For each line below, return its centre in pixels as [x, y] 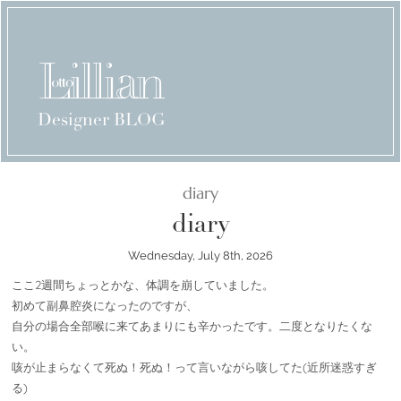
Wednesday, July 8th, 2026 [200, 256]
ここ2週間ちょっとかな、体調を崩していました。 [143, 285]
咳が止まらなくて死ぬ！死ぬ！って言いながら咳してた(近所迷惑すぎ [194, 367]
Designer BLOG [102, 121]
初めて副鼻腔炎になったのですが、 [105, 306]
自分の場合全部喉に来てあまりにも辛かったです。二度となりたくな [192, 326]
